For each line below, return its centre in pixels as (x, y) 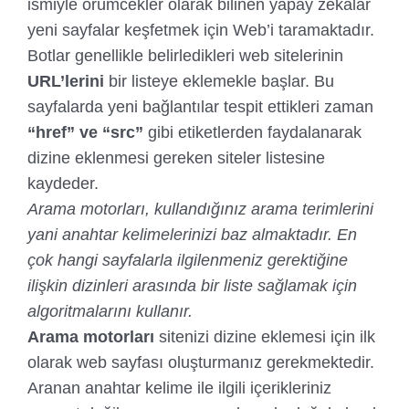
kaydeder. (63, 184)
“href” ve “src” (85, 132)
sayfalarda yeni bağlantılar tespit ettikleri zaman (200, 107)
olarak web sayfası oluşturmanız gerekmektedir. (201, 362)
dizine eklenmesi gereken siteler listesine (176, 158)
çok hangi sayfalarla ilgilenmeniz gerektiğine (188, 260)
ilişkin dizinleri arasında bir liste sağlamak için (192, 286)
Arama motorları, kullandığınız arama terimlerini (200, 209)
